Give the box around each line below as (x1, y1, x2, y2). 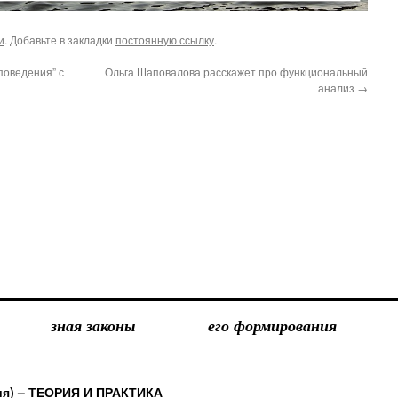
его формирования (208, 314, 337, 337)
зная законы (50, 314, 135, 337)
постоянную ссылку (115, 31, 214, 47)
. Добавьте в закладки (4, 31, 115, 47)
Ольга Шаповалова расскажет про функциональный (105, 63, 368, 79)
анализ (318, 79, 357, 95)
